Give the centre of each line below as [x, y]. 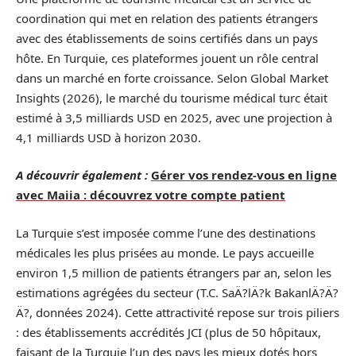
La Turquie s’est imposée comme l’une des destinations [166, 232]
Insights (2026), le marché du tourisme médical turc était [172, 97]
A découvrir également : [82, 175]
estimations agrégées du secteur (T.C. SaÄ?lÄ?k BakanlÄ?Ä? [177, 292]
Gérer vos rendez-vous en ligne [244, 175]
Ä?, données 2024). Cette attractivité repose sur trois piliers [178, 312]
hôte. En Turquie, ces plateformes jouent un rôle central [167, 58]
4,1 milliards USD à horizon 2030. [108, 137]
